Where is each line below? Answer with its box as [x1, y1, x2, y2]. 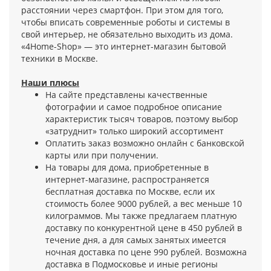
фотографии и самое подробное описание [45, 101, 222, 113]
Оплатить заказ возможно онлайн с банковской [45, 137, 244, 149]
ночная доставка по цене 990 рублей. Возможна [45, 246, 247, 258]
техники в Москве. [21, 53, 98, 65]
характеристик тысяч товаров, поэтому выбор [45, 113, 238, 125]
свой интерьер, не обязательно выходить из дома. [21, 28, 233, 41]
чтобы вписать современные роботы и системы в [21, 16, 230, 28]
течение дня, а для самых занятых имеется [45, 234, 226, 246]
